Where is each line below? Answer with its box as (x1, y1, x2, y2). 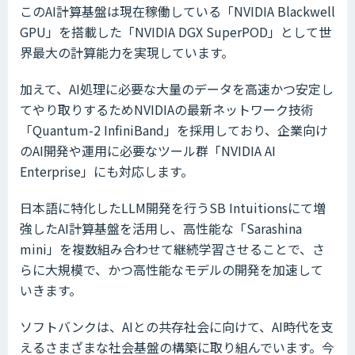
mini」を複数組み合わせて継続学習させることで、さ (20, 239, 325, 258)
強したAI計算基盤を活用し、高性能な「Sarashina (20, 218, 302, 238)
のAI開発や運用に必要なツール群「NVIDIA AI (20, 140, 276, 160)
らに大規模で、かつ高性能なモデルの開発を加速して (20, 259, 323, 279)
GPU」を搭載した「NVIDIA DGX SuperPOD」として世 (20, 21, 331, 41)
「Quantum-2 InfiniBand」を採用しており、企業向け (20, 120, 328, 139)
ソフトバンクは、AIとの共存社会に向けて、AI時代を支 (20, 316, 334, 336)
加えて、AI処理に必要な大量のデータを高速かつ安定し (20, 78, 334, 98)
